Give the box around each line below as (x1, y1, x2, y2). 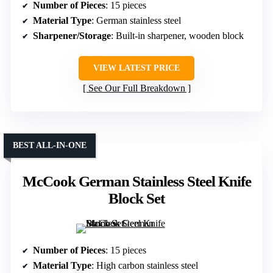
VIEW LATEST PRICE (93, 63, 180, 73)
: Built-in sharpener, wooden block (111, 30, 244, 41)
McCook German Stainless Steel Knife (22, 173, 251, 190)
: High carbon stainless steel (91, 260, 198, 271)
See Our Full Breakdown (88, 83, 185, 94)
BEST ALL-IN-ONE (13, 141, 87, 151)
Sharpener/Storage (33, 30, 111, 41)
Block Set (108, 190, 165, 207)
